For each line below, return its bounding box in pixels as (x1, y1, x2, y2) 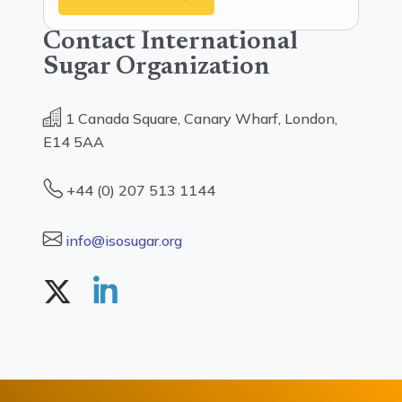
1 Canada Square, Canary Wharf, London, (62, 109, 337, 127)
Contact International (43, 30, 298, 56)
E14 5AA (43, 133, 104, 151)
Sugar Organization (43, 55, 270, 81)
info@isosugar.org (66, 232, 182, 249)
